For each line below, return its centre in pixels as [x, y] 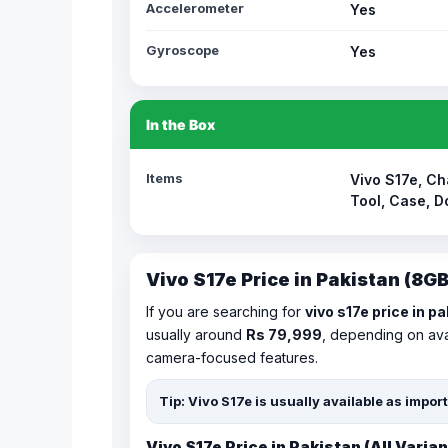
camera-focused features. [232, 357]
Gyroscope [182, 50]
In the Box [180, 124]
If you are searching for [225, 311]
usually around [196, 334]
